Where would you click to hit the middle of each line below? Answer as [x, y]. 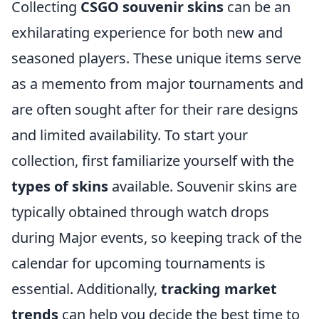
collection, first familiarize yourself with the [153, 161]
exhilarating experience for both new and [147, 32]
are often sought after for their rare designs [155, 109]
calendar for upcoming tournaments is [138, 263]
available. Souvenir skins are [203, 186]
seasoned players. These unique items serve [156, 58]
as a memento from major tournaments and [157, 84]
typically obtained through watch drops [140, 212]
